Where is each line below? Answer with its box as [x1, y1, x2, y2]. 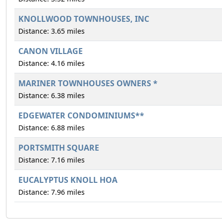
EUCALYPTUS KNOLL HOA [18, 174, 117, 185]
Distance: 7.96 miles [18, 187, 85, 197]
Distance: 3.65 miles [18, 26, 85, 36]
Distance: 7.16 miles [18, 155, 85, 165]
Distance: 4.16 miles [18, 58, 85, 68]
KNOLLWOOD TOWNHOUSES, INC [18, 13, 149, 24]
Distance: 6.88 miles [18, 123, 85, 132]
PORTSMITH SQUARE [18, 142, 99, 153]
